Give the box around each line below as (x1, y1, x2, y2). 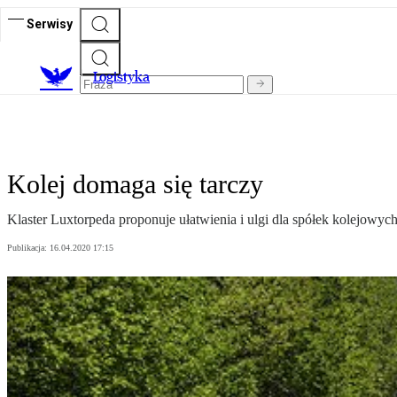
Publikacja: (7, 243, 50, 253)
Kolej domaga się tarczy (7, 169, 263, 199)
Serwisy (27, 16, 73, 31)
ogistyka (99, 68, 150, 86)
